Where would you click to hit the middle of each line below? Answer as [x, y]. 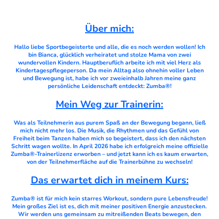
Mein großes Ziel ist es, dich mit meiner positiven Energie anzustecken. [109, 206]
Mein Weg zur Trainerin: [109, 104]
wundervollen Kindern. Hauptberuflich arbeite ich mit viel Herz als [109, 62]
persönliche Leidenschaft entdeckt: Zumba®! [109, 86]
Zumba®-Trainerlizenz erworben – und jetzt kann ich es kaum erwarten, [109, 154]
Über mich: [109, 28]
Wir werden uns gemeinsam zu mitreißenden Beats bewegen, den [109, 214]
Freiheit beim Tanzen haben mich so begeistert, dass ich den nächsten [109, 138]
